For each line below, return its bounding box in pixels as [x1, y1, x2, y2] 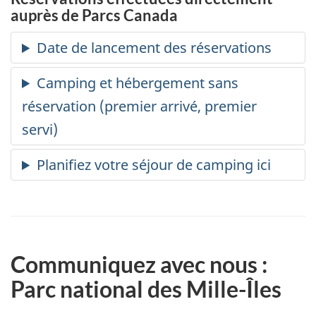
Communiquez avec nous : [11, 250, 267, 279]
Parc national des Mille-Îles [11, 275, 281, 303]
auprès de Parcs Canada [11, 5, 178, 25]
